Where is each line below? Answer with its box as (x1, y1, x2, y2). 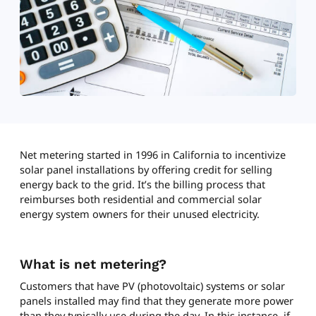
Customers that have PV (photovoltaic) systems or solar (20, 278, 285, 293)
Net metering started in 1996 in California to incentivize (20, 147, 286, 162)
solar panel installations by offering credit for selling (20, 162, 272, 176)
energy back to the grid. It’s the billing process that (20, 176, 265, 191)
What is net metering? (20, 255, 166, 272)
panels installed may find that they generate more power (20, 293, 293, 308)
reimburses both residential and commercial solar (20, 191, 262, 206)
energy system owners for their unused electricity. (20, 206, 260, 221)
